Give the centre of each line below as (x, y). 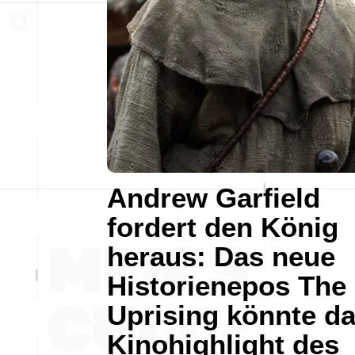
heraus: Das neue (221, 256)
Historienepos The (227, 285)
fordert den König (223, 227)
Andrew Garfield (214, 197)
